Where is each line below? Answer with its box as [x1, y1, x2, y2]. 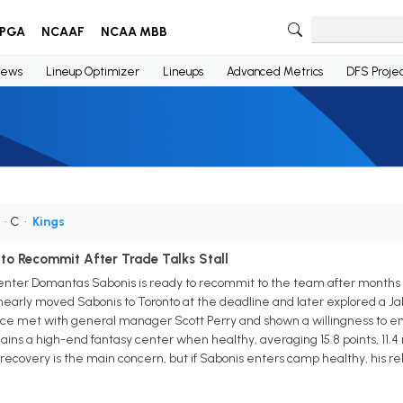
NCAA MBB [100, 24, 167, 40]
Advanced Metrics [226, 64, 323, 78]
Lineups [162, 64, 203, 78]
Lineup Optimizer [45, 64, 139, 78]
